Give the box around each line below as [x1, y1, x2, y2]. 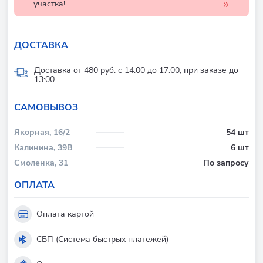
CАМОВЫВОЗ [14, 100, 78, 114]
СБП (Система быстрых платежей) [36, 233, 168, 245]
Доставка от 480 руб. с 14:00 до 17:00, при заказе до [34, 64, 238, 76]
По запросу [203, 157, 249, 168]
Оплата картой [36, 208, 94, 220]
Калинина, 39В [14, 141, 73, 153]
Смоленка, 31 [14, 157, 68, 168]
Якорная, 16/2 [14, 126, 70, 138]
